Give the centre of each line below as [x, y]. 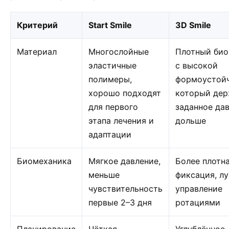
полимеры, [110, 79]
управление [199, 189]
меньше [104, 175]
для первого [113, 107]
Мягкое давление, [124, 161]
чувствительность [125, 189]
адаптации [110, 134]
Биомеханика [44, 161]
